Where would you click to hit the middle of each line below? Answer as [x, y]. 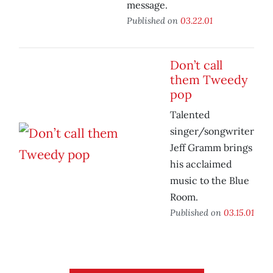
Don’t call [196, 65]
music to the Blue [210, 181]
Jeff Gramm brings [211, 148]
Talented [190, 115]
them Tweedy [209, 80]
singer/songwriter [212, 131]
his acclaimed [201, 164]
